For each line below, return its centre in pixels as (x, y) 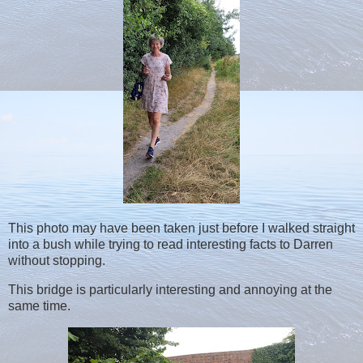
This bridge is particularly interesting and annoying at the (170, 290)
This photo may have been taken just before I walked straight (181, 228)
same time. (39, 306)
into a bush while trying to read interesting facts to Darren (171, 245)
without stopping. (57, 261)
